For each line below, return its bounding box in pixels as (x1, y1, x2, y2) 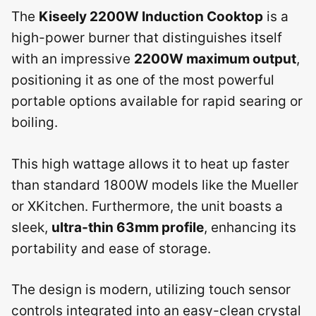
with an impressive (11, 51, 134, 67)
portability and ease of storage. (11, 240, 211, 257)
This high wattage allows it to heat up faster (11, 155, 289, 172)
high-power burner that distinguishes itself (11, 30, 282, 46)
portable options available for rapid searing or (11, 93, 303, 109)
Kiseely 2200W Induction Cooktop (39, 8, 263, 25)
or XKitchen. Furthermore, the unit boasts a (11, 197, 283, 214)
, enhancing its (204, 219, 296, 236)
